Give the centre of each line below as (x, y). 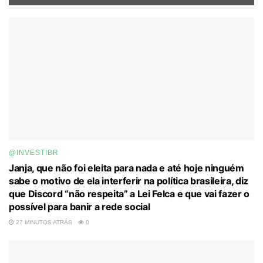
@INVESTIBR (34, 152)
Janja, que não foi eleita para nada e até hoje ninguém (127, 168)
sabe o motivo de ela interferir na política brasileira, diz (129, 181)
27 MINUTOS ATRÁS (43, 222)
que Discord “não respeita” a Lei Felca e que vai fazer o (129, 193)
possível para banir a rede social (80, 206)
